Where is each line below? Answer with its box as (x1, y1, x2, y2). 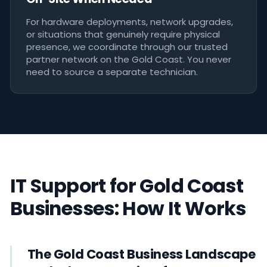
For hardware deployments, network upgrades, (26, 15, 233, 28)
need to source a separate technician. (26, 65, 198, 78)
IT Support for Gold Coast (10, 173, 244, 200)
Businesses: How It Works (10, 195, 246, 222)
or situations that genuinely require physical (26, 27, 220, 41)
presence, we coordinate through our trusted (26, 40, 228, 53)
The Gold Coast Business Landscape (27, 245, 256, 263)
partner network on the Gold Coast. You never (26, 52, 231, 66)
